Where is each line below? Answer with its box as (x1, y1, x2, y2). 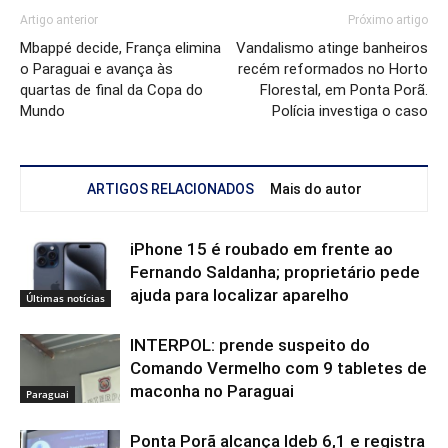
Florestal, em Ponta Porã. (260, 81, 428, 100)
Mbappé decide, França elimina (20, 39, 221, 58)
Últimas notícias (26, 291, 105, 306)
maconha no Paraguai (130, 381, 294, 402)
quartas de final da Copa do (20, 81, 203, 100)
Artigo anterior (20, 13, 98, 28)
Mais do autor (269, 181, 362, 198)
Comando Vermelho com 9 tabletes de (130, 358, 427, 379)
